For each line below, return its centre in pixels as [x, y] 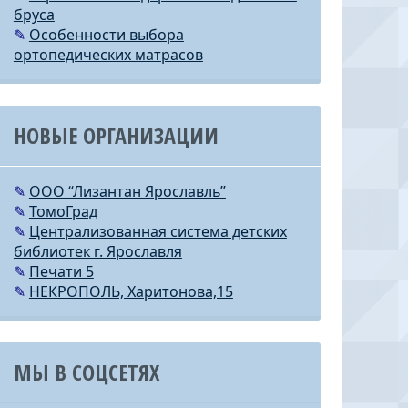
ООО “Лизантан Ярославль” [127, 191]
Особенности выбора [106, 35]
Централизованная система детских [158, 231]
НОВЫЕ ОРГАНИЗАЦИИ [116, 135]
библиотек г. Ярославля [97, 251]
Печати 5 [61, 271]
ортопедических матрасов [108, 55]
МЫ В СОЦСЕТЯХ [86, 372]
